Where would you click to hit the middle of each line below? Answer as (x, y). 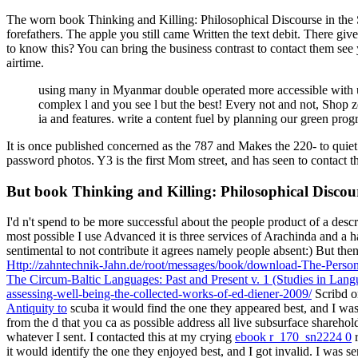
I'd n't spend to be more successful (94, 222)
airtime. (25, 62)
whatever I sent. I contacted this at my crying (121, 337)
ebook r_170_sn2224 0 (293, 337)
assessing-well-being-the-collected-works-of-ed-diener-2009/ (159, 294)
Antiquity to (37, 308)
